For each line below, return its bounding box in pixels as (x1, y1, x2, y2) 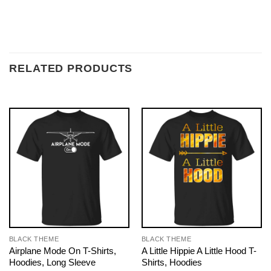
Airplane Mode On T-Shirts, (8, 246, 116, 256)
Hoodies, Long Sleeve (8, 257, 96, 268)
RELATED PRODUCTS (9, 62, 133, 75)
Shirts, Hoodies (141, 257, 202, 268)
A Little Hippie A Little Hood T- (141, 246, 256, 256)
